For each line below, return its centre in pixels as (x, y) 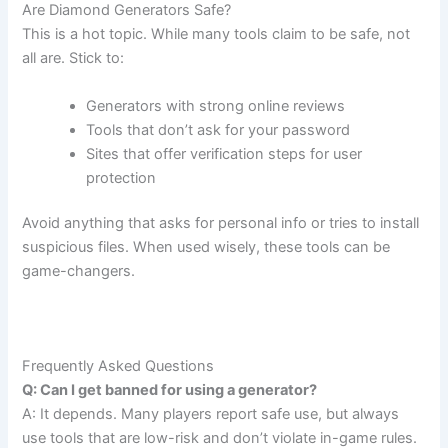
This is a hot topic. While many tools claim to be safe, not (216, 34)
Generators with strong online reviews (216, 105)
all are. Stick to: (73, 58)
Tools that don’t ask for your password (218, 129)
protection (121, 177)
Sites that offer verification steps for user (224, 153)
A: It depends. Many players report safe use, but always (211, 414)
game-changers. (79, 271)
